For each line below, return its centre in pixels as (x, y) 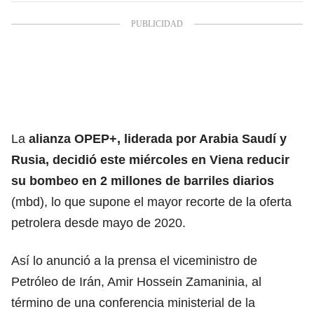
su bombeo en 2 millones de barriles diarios (143, 180)
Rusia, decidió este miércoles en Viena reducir (150, 159)
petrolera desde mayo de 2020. (98, 223)
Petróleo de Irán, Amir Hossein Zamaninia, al (136, 281)
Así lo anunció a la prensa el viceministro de (134, 260)
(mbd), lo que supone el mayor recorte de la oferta (151, 202)
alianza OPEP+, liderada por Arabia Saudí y (158, 138)
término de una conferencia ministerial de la (133, 302)
